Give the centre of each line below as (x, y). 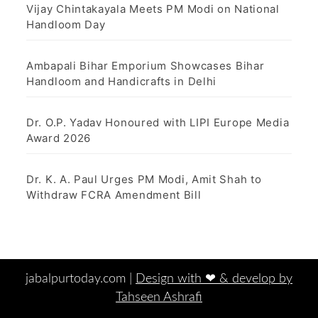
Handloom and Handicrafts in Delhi (122, 81)
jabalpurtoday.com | (81, 279)
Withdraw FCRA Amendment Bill (114, 194)
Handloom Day (66, 24)
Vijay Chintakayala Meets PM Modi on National (153, 9)
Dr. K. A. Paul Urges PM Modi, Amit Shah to (144, 179)
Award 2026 (59, 138)
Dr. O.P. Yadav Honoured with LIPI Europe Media (158, 122)
